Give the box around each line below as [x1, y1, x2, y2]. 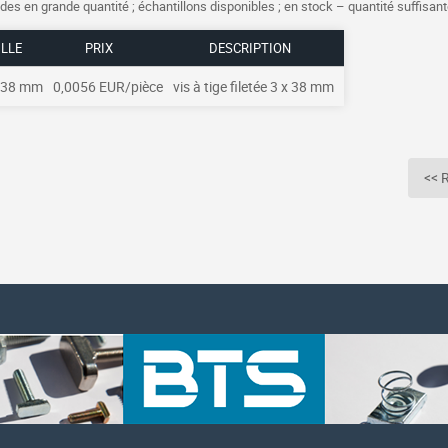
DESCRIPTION [208, 39, 291, 57]
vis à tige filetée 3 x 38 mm [173, 77, 334, 96]
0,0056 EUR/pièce [53, 77, 163, 96]
